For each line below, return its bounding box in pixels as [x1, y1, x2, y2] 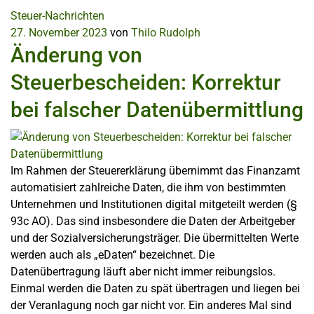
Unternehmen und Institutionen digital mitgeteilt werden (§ [11, 198, 297, 211]
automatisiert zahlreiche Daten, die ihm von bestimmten [11, 181, 286, 194]
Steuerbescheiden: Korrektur [11, 70, 281, 95]
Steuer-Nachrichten [11, 9, 104, 22]
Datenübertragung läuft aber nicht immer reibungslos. [11, 265, 275, 278]
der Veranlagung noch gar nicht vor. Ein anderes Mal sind [11, 299, 292, 312]
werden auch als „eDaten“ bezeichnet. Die [11, 248, 214, 261]
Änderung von [11, 43, 142, 67]
